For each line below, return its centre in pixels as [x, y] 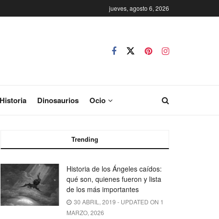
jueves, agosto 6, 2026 [139, 8]
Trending [85, 139]
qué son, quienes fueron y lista [114, 179]
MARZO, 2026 [85, 212]
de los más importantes [103, 189]
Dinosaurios [58, 100]
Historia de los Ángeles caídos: [114, 169]
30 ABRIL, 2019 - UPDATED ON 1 [118, 202]
